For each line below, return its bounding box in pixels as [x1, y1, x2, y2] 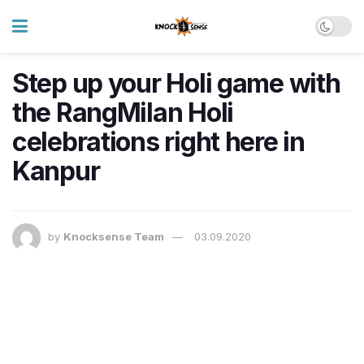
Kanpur [12, 155, 100, 187]
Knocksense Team [63, 230, 164, 244]
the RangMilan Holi [12, 97, 233, 128]
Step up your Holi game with [12, 67, 340, 99]
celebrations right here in [12, 126, 305, 158]
